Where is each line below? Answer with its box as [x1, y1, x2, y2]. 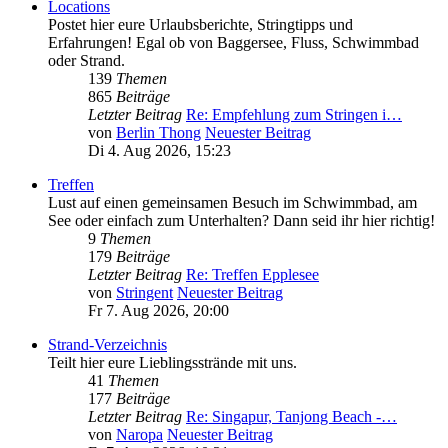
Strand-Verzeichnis [48, 335, 167, 353]
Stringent [116, 283, 173, 301]
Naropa [116, 425, 163, 443]
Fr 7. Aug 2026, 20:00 [88, 301, 229, 319]
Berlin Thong [116, 123, 201, 141]
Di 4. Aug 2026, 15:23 [88, 141, 231, 159]
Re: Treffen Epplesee [186, 265, 319, 283]
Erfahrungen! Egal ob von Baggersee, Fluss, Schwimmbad [48, 33, 419, 51]
